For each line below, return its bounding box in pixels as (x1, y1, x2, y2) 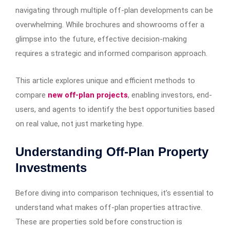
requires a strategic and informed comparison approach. (15, 49, 207, 59)
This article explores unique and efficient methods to (15, 76, 195, 86)
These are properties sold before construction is (15, 217, 182, 227)
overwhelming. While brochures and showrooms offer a (15, 20, 204, 30)
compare (15, 90, 46, 100)
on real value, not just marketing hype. (15, 119, 144, 129)
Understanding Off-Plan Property (15, 145, 208, 159)
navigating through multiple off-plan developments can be (15, 6, 213, 15)
